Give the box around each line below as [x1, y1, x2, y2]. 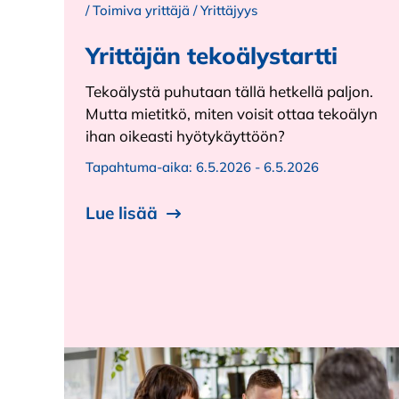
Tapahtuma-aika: [85, 159, 196, 175]
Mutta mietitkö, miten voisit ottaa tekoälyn [85, 104, 378, 123]
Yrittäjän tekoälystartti [85, 41, 338, 70]
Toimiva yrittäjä [93, 2, 190, 19]
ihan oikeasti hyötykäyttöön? [85, 126, 285, 145]
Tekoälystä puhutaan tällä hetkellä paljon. [85, 82, 373, 101]
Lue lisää [85, 201, 158, 224]
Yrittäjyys [200, 2, 257, 19]
